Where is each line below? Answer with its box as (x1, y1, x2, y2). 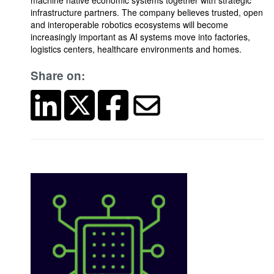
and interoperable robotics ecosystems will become (31, 18, 228, 31)
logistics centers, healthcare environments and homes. (31, 43, 242, 55)
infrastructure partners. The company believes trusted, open (31, 6, 263, 18)
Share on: (31, 67, 85, 84)
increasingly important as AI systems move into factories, (31, 31, 250, 43)
